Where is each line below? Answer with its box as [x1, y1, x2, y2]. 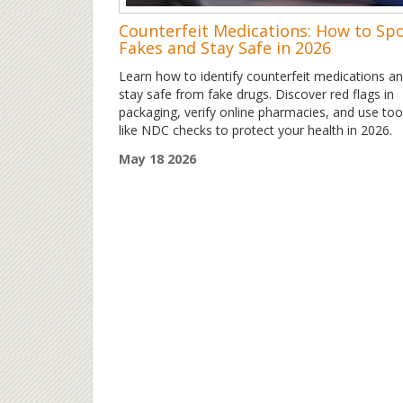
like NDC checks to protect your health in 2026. [119, 121, 392, 139]
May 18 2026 [119, 150, 196, 168]
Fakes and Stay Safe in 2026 [119, 37, 331, 59]
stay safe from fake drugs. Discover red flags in [119, 85, 394, 103]
